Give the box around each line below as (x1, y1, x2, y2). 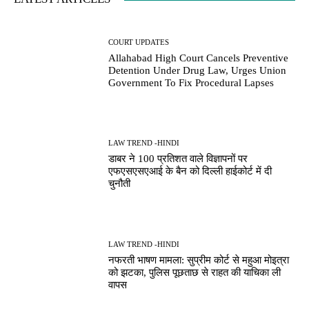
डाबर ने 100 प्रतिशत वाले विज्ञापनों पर (108, 153, 248, 165)
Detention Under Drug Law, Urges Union (108, 64, 287, 76)
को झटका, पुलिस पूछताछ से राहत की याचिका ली (108, 266, 281, 278)
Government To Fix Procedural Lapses (108, 77, 275, 88)
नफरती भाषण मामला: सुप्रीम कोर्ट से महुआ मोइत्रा (108, 254, 290, 266)
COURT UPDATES (108, 37, 170, 46)
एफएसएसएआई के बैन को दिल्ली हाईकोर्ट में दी (108, 166, 272, 177)
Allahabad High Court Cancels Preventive (108, 52, 289, 63)
